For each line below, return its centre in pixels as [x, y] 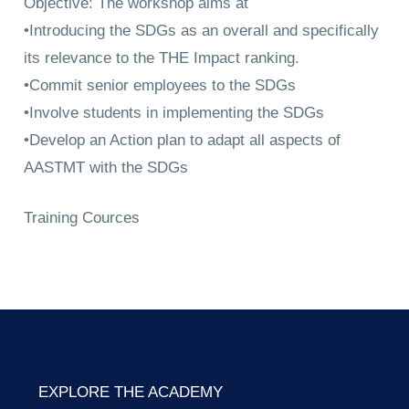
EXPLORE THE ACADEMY [131, 392]
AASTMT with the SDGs [106, 167]
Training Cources [82, 217]
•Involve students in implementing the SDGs [174, 112]
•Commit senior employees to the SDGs [160, 85]
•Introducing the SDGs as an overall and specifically [202, 30]
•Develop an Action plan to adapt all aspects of [183, 140]
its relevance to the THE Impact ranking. [162, 58]
